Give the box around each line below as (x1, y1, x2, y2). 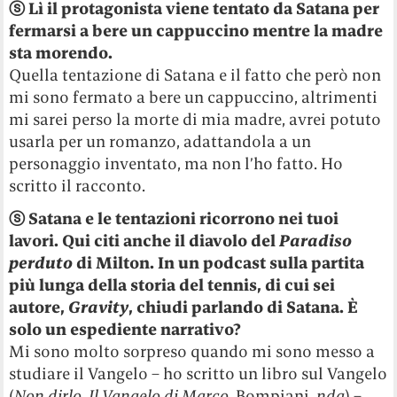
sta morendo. (9, 43, 113, 64)
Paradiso (279, 230, 353, 252)
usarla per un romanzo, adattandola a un (9, 131, 312, 152)
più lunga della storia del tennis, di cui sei (9, 275, 336, 296)
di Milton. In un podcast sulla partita (73, 253, 365, 274)
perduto (9, 253, 74, 274)
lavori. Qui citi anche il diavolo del (9, 230, 280, 252)
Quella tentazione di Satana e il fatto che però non (9, 65, 382, 86)
